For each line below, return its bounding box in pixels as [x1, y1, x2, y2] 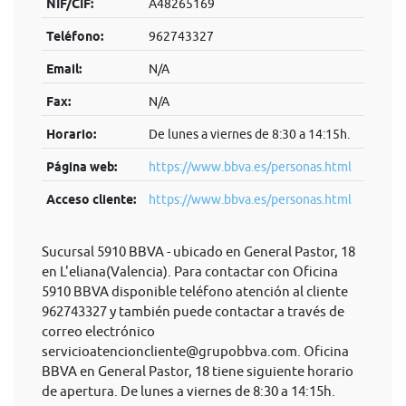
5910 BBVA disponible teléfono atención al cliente [42, 284, 348, 299]
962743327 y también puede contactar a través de [42, 304, 344, 319]
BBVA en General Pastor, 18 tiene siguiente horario [42, 363, 353, 379]
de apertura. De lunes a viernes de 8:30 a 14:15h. [42, 383, 335, 399]
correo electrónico [42, 324, 155, 339]
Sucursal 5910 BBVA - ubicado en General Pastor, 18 [42, 244, 355, 259]
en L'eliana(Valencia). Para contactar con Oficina [42, 264, 338, 279]
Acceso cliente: [45, 192, 136, 207]
